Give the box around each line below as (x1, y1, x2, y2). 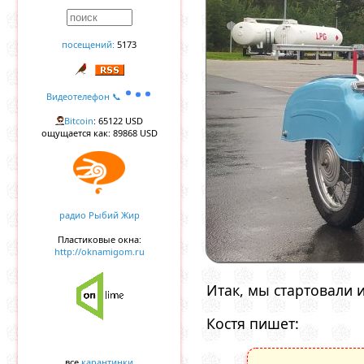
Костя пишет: (206, 314, 299, 334)
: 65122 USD (93, 115, 143, 127)
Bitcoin (64, 115, 93, 127)
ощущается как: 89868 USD (41, 127, 158, 139)
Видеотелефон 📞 (45, 90, 123, 102)
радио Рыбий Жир (58, 209, 140, 221)
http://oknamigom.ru (54, 245, 145, 258)
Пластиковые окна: (57, 233, 141, 245)
